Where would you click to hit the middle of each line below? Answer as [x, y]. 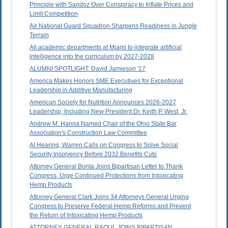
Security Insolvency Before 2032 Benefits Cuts [93, 154]
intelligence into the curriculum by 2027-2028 [92, 57]
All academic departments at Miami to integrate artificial [106, 48]
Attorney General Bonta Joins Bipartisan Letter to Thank [106, 167]
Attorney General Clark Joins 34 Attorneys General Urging [109, 197]
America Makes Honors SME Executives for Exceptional [106, 81]
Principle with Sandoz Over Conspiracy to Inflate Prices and [111, 5]
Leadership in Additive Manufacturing [81, 90]
